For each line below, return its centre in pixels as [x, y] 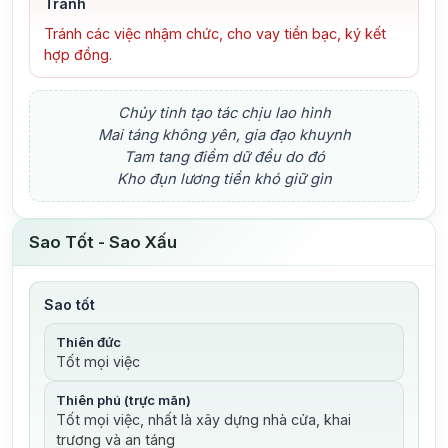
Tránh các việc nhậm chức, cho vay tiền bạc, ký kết [214, 34]
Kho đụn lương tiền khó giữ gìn [224, 179]
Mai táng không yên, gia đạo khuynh [224, 135]
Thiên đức [88, 341]
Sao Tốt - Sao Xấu [103, 242]
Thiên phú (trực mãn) [123, 400]
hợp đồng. [77, 55]
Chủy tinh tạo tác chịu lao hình [224, 113]
